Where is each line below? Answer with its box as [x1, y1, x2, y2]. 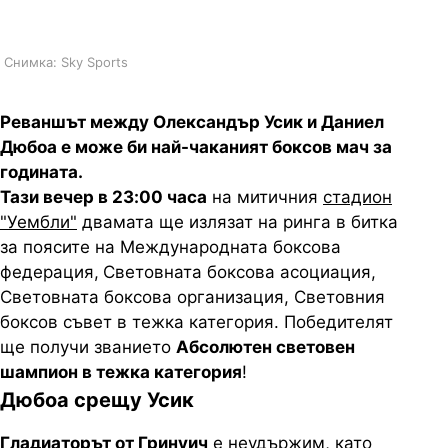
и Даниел [303, 112, 384, 132]
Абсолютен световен [176, 337, 355, 357]
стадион [323, 187, 392, 207]
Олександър [153, 112, 260, 132]
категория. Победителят [184, 312, 393, 332]
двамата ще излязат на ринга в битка [77, 212, 398, 232]
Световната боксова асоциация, [103, 262, 376, 282]
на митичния [207, 187, 323, 207]
